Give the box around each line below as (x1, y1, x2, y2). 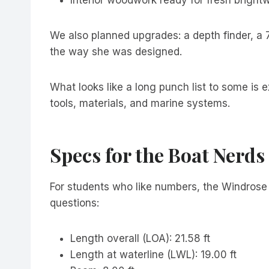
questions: (50, 196, 99, 209)
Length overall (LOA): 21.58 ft (70, 232, 210, 244)
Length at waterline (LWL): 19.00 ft (70, 248, 237, 261)
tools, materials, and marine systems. (50, 97, 230, 109)
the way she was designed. (50, 45, 182, 58)
